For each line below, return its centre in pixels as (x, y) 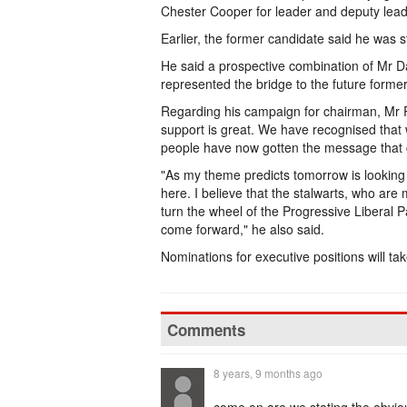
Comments (206, 330)
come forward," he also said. (243, 229)
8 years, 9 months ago (268, 373)
